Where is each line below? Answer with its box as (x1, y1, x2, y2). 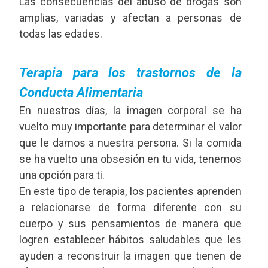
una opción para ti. (19, 168, 105, 181)
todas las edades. (19, 27, 102, 40)
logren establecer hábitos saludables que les (19, 233, 242, 246)
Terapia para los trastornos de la (19, 65, 242, 80)
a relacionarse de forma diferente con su (19, 200, 242, 214)
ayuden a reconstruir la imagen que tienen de (19, 249, 242, 262)
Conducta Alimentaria (19, 84, 143, 100)
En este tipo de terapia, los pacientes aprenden (19, 184, 242, 197)
